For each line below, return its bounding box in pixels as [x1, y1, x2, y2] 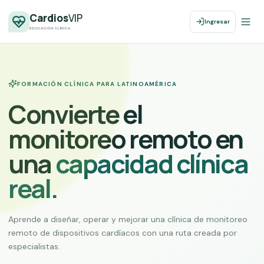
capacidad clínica [55, 146, 248, 181]
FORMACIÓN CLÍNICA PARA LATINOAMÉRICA [17, 80, 177, 88]
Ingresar [204, 18, 230, 25]
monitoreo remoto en [8, 121, 243, 156]
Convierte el [8, 97, 143, 131]
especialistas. [8, 241, 60, 252]
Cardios [29, 11, 68, 25]
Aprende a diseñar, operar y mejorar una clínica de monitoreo [8, 214, 247, 225]
